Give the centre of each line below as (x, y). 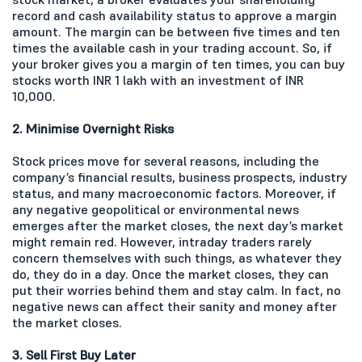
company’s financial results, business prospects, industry (180, 177)
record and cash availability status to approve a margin (175, 15)
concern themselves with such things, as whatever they (177, 257)
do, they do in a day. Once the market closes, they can (170, 274)
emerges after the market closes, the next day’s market (178, 225)
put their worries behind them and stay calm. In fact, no (177, 290)
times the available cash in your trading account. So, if (172, 47)
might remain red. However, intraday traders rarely (162, 241)
